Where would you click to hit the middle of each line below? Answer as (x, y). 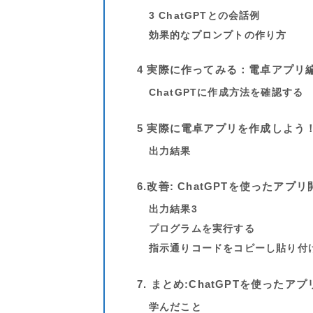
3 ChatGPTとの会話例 (204, 16)
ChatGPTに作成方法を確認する (226, 93)
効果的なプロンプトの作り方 (218, 36)
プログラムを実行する (202, 229)
